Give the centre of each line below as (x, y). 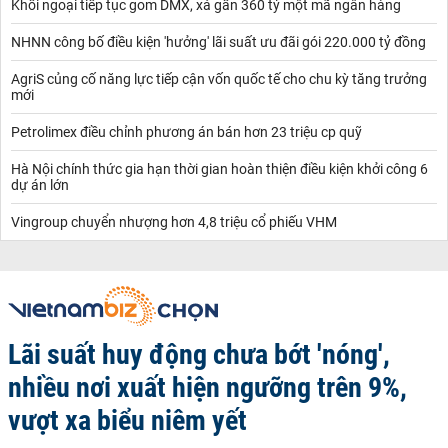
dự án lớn (40, 184)
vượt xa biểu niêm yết (127, 420)
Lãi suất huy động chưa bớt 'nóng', (199, 354)
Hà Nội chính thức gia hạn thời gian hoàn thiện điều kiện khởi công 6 (219, 168)
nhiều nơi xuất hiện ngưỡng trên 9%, (207, 387)
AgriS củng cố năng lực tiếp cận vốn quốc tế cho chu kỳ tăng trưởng (219, 78)
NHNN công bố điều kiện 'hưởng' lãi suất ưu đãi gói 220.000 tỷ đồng (218, 41)
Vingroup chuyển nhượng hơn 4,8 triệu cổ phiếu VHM (174, 221)
